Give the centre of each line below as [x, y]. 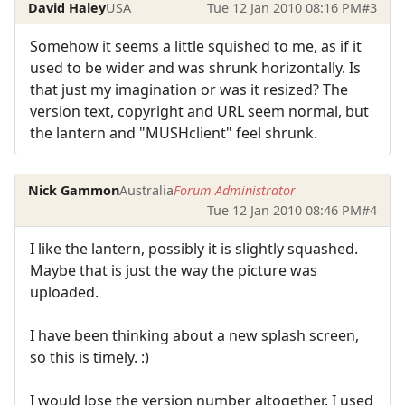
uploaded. [64, 292]
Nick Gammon [74, 190]
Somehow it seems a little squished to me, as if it [196, 47]
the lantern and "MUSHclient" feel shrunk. [174, 133]
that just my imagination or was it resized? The [189, 90]
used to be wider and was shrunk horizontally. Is [195, 68]
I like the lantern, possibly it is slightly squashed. [194, 248]
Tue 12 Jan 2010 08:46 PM [284, 210]
